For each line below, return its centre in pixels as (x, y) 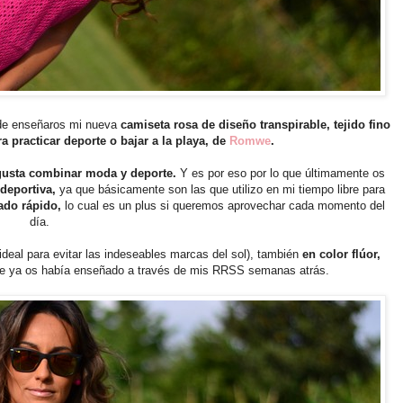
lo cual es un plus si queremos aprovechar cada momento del (225, 205)
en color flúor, (340, 254)
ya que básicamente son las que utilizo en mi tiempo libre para (222, 189)
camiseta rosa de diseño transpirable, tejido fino (255, 124)
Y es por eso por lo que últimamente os (282, 173)
